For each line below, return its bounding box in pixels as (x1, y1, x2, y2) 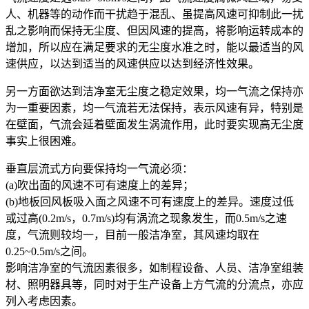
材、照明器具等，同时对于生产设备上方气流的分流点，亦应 (6, 278, 303, 290)
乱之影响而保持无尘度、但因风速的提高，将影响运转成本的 (6, 24, 303, 37)
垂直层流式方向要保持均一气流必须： (6, 162, 193, 175)
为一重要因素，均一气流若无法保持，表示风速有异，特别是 (6, 101, 303, 114)
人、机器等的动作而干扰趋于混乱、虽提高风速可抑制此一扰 (6, 8, 303, 20)
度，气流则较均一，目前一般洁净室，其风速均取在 (6, 228, 259, 241)
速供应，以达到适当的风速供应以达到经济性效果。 (6, 57, 259, 70)
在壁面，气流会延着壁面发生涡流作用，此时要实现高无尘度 (6, 118, 303, 130)
